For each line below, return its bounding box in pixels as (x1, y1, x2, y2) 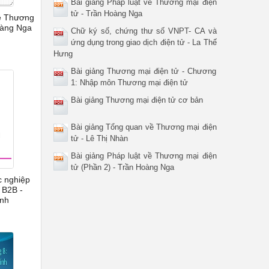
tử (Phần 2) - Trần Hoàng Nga (70, 163, 174, 172)
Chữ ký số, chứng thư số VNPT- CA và (70, 26, 217, 35)
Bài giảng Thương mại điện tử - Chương (70, 67, 217, 76)
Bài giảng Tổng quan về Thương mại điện (70, 122, 217, 131)
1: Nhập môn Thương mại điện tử (70, 78, 188, 87)
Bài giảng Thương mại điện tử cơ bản (70, 95, 203, 104)
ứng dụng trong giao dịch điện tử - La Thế (70, 38, 217, 47)
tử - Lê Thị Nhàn (70, 134, 128, 143)
